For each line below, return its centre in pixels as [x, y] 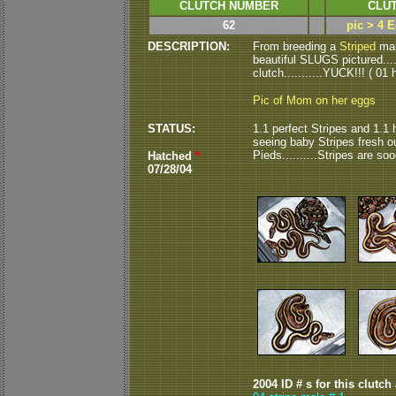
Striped [358, 46]
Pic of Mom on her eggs [314, 100]
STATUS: [171, 129]
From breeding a [296, 46]
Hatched [171, 156]
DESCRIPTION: [189, 46]
